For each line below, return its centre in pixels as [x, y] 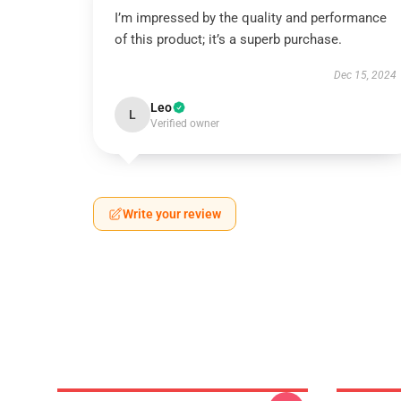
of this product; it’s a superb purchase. [228, 39]
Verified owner [185, 124]
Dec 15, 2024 [365, 75]
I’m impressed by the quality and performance [251, 18]
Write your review [172, 214]
